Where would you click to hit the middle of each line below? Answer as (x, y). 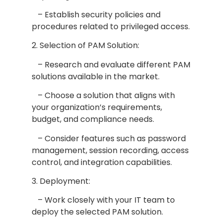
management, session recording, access (110, 150)
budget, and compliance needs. (93, 119)
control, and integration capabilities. (102, 162)
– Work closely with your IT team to (103, 200)
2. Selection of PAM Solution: (85, 46)
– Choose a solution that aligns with (103, 96)
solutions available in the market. (95, 76)
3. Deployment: (61, 181)
